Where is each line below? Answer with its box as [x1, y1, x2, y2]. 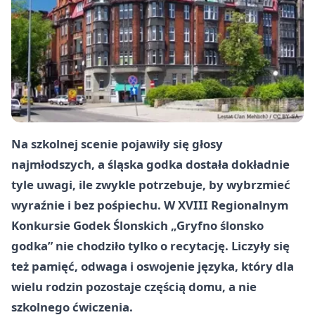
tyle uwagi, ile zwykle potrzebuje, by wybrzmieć [11, 176, 290, 193]
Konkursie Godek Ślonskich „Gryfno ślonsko [11, 217, 264, 233]
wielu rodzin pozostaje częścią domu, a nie [11, 278, 257, 295]
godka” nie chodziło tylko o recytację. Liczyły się [11, 237, 290, 254]
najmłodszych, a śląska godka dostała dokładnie [11, 155, 290, 172]
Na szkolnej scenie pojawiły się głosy [11, 135, 223, 152]
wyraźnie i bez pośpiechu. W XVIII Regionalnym [11, 196, 288, 213]
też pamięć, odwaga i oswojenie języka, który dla [11, 257, 294, 274]
